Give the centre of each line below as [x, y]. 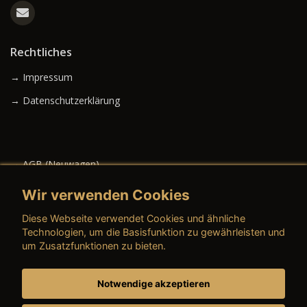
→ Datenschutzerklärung [65, 101]
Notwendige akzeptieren [153, 284]
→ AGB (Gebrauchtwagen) [69, 188]
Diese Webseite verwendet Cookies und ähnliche [134, 219]
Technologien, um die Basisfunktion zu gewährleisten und [153, 232]
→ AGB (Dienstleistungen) [68, 275]
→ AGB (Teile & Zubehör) [67, 251]
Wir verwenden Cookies [106, 195]
